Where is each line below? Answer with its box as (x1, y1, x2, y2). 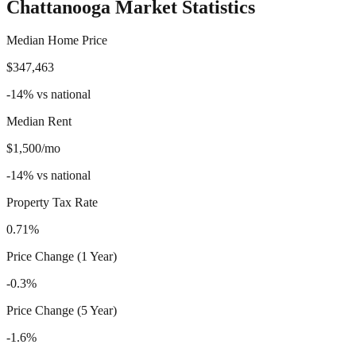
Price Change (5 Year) (6, 304, 117, 318)
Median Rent (6, 114, 72, 129)
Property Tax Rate (6, 195, 98, 210)
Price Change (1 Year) (6, 250, 117, 264)
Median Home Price (6, 33, 107, 48)
